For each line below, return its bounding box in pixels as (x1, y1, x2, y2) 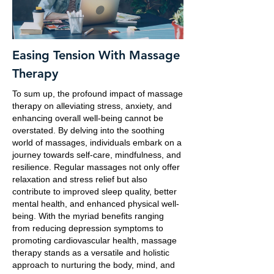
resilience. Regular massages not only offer (12, 162, 180, 172)
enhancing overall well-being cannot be (12, 113, 163, 123)
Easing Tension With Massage (12, 48, 180, 62)
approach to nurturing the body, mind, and (12, 260, 175, 270)
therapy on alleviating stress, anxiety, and (12, 101, 172, 111)
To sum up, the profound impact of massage (12, 89, 183, 98)
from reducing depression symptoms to (12, 223, 163, 233)
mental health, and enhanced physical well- (12, 199, 179, 209)
